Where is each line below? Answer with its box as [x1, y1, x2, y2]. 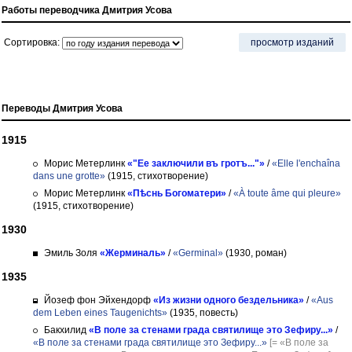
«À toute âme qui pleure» [233, 188, 341, 199]
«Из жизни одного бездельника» [153, 295, 304, 306]
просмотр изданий [251, 37, 334, 48]
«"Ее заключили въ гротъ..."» [127, 158, 265, 169]
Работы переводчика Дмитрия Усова [2, 5, 172, 16]
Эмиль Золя [42, 247, 100, 258]
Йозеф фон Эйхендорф [42, 295, 153, 306]
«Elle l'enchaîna [272, 158, 340, 169]
